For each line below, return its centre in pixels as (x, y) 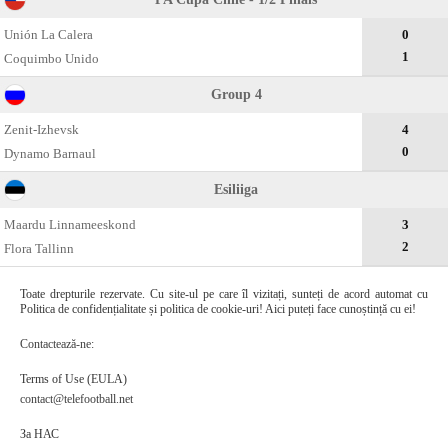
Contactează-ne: (57, 344)
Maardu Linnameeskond (70, 224)
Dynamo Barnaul (50, 153)
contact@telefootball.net (76, 399)
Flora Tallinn (39, 248)
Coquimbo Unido (52, 58)
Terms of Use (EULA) (73, 379)
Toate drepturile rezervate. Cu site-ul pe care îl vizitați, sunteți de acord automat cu (224, 294)
